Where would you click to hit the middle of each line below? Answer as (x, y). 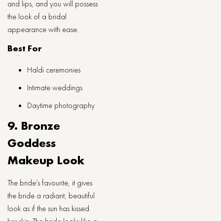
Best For (25, 48)
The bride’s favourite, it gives (50, 183)
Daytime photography (61, 105)
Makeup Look (46, 160)
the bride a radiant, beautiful (51, 196)
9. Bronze (34, 126)
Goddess (32, 143)
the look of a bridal (37, 17)
